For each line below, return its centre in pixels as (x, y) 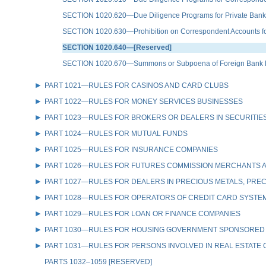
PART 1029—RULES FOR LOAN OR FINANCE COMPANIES (142, 213)
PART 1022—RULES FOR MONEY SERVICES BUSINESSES (144, 101)
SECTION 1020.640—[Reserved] (117, 47)
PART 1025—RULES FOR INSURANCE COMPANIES (131, 149)
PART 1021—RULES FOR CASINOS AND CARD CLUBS (137, 85)
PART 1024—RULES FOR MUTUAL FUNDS (116, 133)
